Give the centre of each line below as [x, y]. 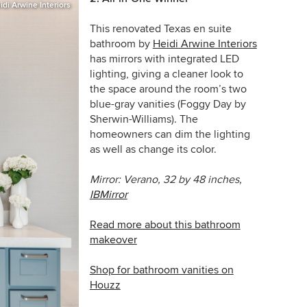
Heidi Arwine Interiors [205, 44]
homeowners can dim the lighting [170, 134]
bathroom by [121, 44]
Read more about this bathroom [165, 224]
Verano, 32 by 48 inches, [181, 179]
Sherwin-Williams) [132, 119]
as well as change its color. [153, 149]
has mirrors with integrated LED [164, 59]
